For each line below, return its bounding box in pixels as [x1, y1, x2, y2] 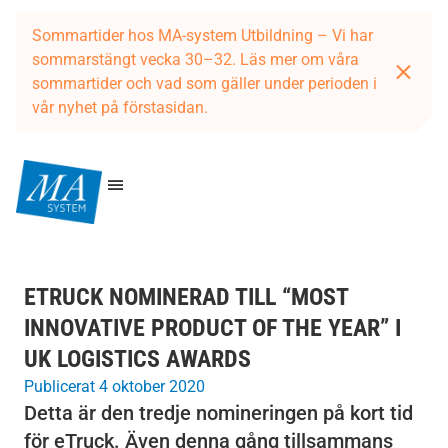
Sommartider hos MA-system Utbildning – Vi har [32, 26, 373, 45]
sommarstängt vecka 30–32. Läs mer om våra [32, 50, 359, 69]
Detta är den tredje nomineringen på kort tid [24, 401, 413, 425]
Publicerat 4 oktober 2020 [24, 377, 205, 396]
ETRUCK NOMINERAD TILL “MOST [24, 283, 348, 311]
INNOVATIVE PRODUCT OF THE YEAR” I [24, 314, 401, 342]
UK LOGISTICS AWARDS [24, 345, 251, 373]
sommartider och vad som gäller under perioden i [32, 74, 377, 93]
